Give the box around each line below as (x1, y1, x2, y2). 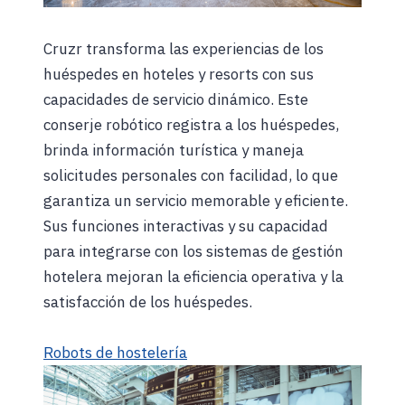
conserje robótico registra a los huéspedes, (43, 114, 339, 135)
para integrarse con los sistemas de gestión (43, 240, 344, 261)
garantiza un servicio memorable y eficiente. (43, 190, 348, 211)
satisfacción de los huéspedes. (43, 291, 252, 312)
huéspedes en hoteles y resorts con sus (43, 63, 314, 84)
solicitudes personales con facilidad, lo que (43, 165, 338, 185)
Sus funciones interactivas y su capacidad (43, 215, 328, 236)
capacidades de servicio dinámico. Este (43, 89, 308, 109)
